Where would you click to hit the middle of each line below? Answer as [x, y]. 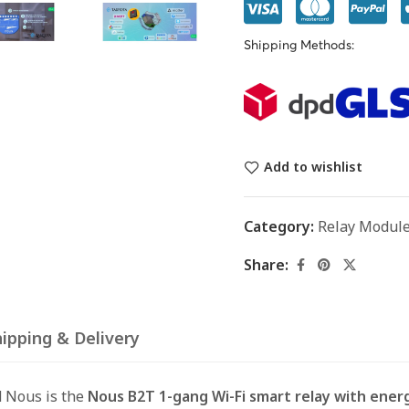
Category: [280, 226]
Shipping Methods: [299, 45]
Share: [266, 265]
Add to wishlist [313, 167]
